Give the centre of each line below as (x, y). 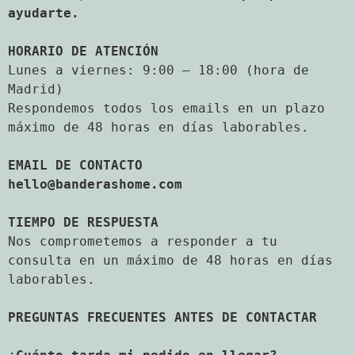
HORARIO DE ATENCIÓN (83, 51)
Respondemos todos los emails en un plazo (166, 108)
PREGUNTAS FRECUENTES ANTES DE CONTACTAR (162, 317)
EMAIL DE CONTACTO (75, 165)
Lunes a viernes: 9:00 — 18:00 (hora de (158, 70)
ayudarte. (44, 13)
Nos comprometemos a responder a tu (143, 241)
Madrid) (36, 89)
